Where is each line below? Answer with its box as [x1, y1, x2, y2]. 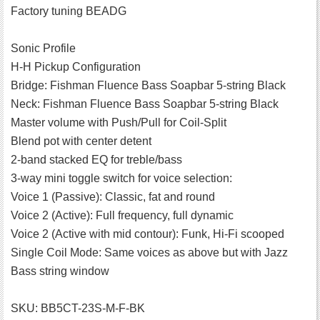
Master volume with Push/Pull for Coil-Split [11, 116, 226, 129]
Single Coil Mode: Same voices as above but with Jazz [11, 246, 288, 259]
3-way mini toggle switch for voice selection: [11, 172, 232, 185]
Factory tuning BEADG [11, 5, 126, 18]
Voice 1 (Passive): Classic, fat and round [11, 191, 215, 204]
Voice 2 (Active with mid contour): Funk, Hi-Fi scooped [11, 228, 284, 241]
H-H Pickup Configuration [11, 61, 141, 74]
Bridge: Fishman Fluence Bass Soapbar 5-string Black [11, 79, 286, 92]
